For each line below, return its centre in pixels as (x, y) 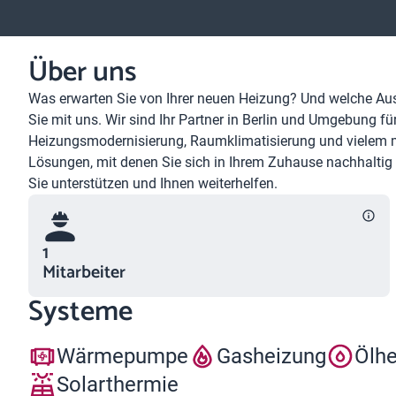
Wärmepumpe (122, 356)
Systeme (80, 312)
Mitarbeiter (84, 273)
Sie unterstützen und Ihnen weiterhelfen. (153, 183)
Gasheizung (271, 356)
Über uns (83, 72)
